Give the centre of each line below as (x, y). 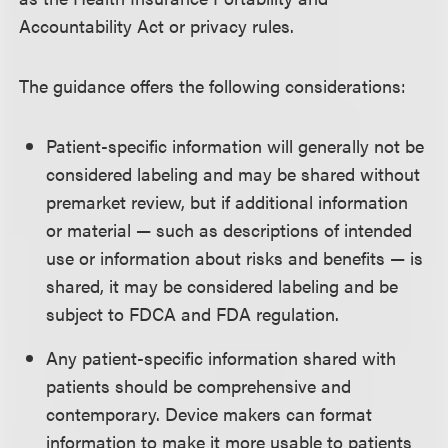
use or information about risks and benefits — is (235, 257)
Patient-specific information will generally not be (235, 145)
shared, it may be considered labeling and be (222, 285)
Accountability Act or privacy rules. (157, 25)
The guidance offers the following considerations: (213, 85)
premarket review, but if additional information (227, 201)
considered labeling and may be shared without (233, 173)
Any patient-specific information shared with (221, 357)
